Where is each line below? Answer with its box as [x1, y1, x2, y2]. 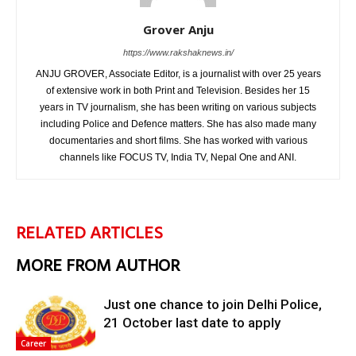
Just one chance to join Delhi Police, [103, 296, 322, 313]
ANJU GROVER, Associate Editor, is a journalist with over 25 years [35, 68, 321, 80]
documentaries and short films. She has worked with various [48, 135, 308, 147]
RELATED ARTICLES [16, 220, 163, 249]
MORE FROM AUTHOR [16, 253, 180, 281]
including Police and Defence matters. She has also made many [40, 118, 316, 130]
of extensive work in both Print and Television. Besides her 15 [46, 85, 310, 97]
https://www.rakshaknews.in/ [122, 48, 234, 58]
